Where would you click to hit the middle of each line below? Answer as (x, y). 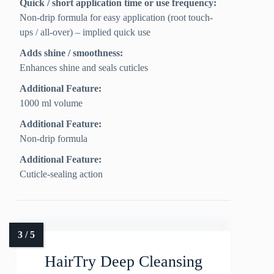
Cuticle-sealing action (61, 174)
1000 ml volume (51, 103)
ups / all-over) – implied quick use (85, 32)
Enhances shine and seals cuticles (84, 68)
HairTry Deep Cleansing (124, 262)
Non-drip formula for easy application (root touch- (117, 18)
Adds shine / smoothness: (72, 53)
